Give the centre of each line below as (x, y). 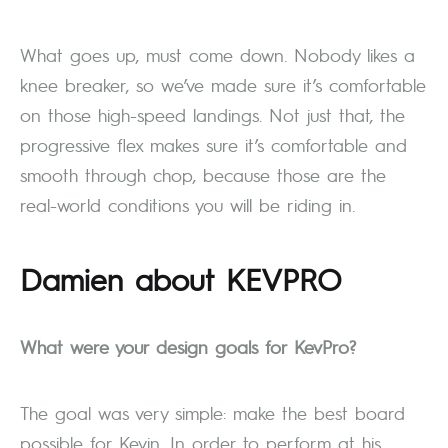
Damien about (123, 279)
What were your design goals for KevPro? (188, 347)
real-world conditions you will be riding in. (187, 205)
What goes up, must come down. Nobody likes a (217, 55)
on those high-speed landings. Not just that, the (212, 115)
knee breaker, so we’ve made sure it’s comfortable (223, 85)
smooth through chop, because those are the (203, 175)
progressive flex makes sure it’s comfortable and (213, 145)
